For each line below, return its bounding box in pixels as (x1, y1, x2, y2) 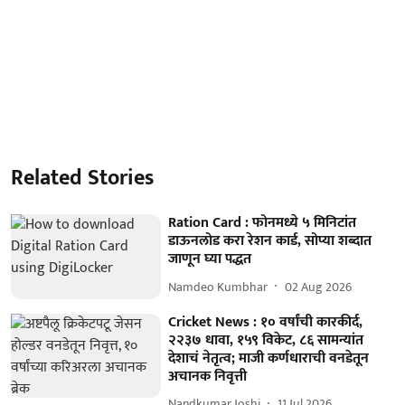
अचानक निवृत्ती (168, 363, 248, 389)
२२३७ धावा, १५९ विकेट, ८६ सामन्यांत (168, 327, 364, 353)
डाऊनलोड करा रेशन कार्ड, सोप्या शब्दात (168, 229, 372, 253)
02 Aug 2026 (285, 276, 353, 297)
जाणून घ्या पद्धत (168, 247, 252, 271)
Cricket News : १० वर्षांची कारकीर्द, (168, 309, 363, 334)
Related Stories (11, 160, 154, 196)
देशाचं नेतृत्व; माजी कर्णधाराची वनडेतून (168, 345, 370, 371)
